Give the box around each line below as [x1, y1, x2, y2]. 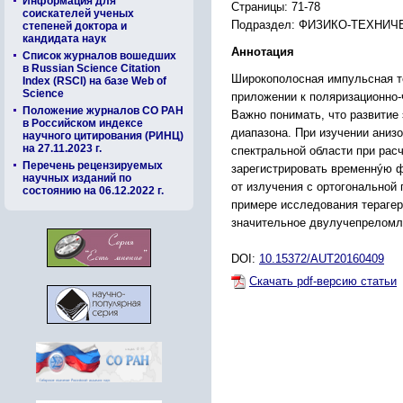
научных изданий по [22, 172, 131, 184]
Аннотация [231, 45, 294, 59]
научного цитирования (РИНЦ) [22, 130, 184, 142]
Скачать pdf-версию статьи [249, 274, 397, 289]
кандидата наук [22, 32, 106, 45]
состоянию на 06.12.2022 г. [22, 184, 164, 197]
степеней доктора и [22, 20, 127, 32]
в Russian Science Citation [22, 62, 160, 75]
